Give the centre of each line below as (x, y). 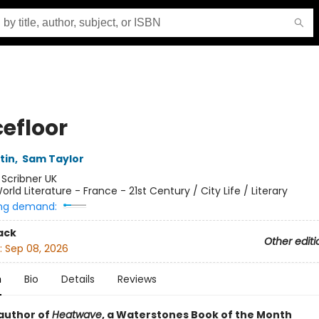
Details (78, 279)
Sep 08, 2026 (36, 249)
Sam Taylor (53, 159)
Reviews (137, 279)
